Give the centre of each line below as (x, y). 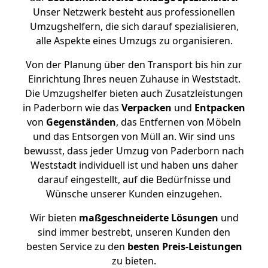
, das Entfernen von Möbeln (179, 122)
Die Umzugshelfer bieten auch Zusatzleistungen (134, 93)
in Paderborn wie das (72, 108)
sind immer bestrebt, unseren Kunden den (134, 232)
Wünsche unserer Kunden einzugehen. (134, 194)
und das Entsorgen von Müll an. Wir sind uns (134, 136)
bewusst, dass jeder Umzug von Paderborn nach (134, 151)
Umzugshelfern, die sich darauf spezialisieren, (134, 26)
